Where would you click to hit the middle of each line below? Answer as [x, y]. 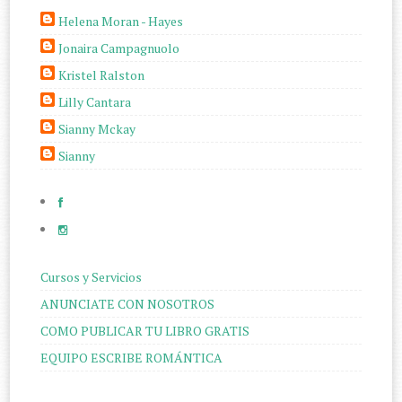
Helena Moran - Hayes [121, 21]
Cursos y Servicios [92, 276]
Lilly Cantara [95, 101]
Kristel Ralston [102, 74]
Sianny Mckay [97, 128]
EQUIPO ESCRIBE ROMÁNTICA [132, 357]
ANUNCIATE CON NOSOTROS [128, 303]
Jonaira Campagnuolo [119, 48]
